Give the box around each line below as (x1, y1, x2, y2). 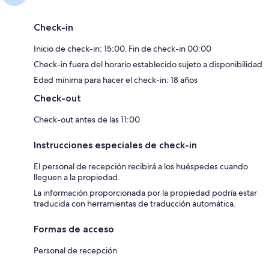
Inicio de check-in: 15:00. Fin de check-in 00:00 (34, 43, 211, 54)
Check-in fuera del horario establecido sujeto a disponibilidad (34, 58, 262, 70)
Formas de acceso (34, 223, 114, 235)
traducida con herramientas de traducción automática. (34, 198, 236, 209)
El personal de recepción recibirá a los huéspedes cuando (34, 160, 248, 172)
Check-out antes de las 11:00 (34, 113, 140, 125)
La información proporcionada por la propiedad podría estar (34, 187, 257, 198)
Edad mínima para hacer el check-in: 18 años (34, 74, 198, 85)
